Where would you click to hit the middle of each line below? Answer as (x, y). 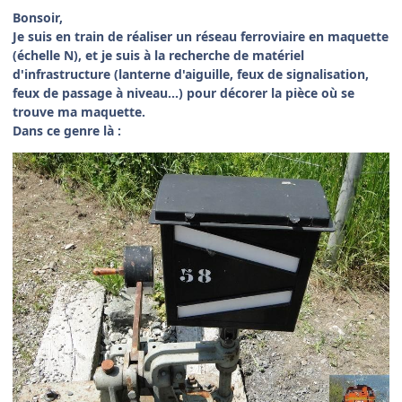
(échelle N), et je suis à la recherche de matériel (158, 55)
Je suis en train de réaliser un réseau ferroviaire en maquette (201, 36)
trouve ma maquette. (79, 111)
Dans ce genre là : (67, 130)
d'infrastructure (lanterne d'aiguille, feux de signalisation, (191, 74)
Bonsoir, (38, 17)
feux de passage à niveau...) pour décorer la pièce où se (184, 92)
